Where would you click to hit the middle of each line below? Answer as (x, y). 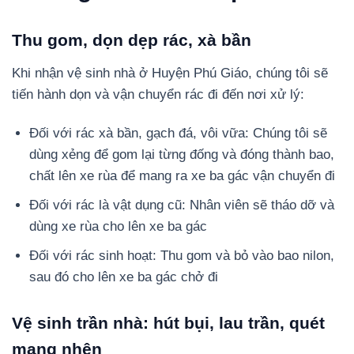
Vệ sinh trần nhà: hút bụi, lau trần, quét (168, 323)
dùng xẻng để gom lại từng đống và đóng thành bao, (182, 154)
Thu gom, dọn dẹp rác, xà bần (132, 40)
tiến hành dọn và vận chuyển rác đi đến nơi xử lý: (158, 94)
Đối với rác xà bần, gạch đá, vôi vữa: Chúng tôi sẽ (179, 133)
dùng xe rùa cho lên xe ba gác (119, 226)
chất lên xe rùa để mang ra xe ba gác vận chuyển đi (183, 175)
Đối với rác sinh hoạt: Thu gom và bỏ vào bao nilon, (182, 256)
